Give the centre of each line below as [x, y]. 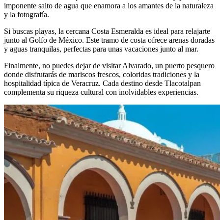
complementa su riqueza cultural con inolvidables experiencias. [101, 92]
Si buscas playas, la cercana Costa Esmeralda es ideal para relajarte [107, 31]
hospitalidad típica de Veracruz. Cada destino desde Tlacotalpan [102, 83]
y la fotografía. [27, 15]
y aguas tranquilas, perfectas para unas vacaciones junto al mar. [101, 49]
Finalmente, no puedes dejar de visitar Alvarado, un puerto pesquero [109, 66]
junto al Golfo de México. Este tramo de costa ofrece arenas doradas [109, 40]
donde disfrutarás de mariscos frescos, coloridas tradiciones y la [102, 75]
